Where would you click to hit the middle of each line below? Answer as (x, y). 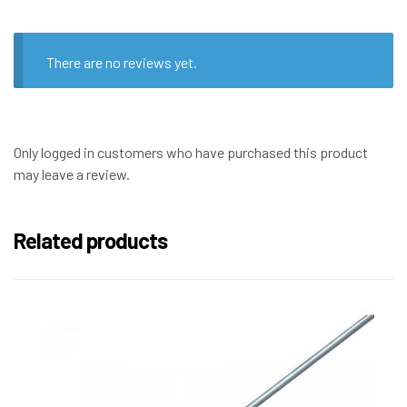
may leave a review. (72, 174)
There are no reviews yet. (121, 63)
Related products (90, 241)
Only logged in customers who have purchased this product (191, 153)
